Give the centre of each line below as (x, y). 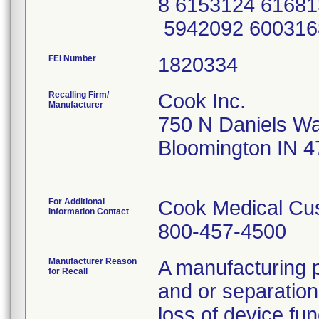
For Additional (77, 202)
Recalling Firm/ (79, 95)
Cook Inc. (202, 101)
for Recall (68, 271)
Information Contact (89, 211)
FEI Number (72, 58)
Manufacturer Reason (93, 261)
